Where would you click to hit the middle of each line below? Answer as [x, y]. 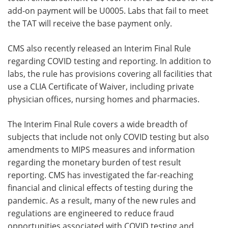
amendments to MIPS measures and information [101, 150]
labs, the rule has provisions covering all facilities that [110, 74]
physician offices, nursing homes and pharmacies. [104, 99]
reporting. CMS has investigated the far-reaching [101, 175]
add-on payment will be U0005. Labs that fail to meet [108, 11]
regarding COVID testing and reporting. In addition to [109, 61]
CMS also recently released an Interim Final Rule [99, 49]
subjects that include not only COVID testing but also [108, 137]
